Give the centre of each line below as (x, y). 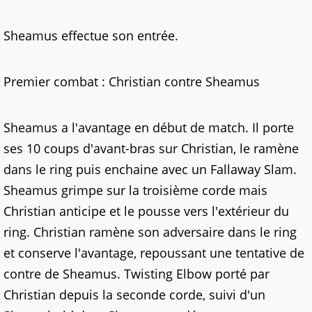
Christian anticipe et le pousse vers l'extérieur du (146, 211)
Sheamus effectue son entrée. (91, 36)
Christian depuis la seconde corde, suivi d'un (134, 295)
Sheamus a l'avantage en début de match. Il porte (149, 127)
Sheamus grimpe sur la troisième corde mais (135, 190)
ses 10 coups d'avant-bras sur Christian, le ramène (151, 148)
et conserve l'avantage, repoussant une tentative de (154, 253)
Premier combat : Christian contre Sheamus (132, 81)
